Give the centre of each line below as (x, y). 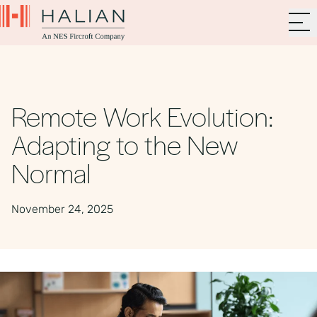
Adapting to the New (125, 144)
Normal (51, 172)
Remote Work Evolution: (143, 116)
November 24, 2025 (62, 209)
